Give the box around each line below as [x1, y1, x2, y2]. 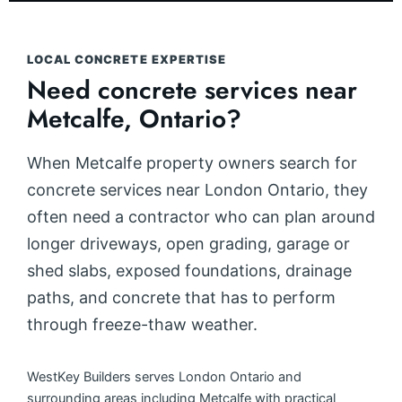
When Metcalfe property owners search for [27, 153, 357, 172]
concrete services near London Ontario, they [27, 179, 368, 199]
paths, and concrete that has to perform [27, 287, 336, 307]
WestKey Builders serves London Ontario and [27, 369, 301, 386]
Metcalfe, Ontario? [27, 100, 241, 137]
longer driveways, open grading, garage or [27, 233, 350, 253]
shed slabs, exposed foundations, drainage [27, 260, 352, 280]
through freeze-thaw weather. [27, 314, 258, 334]
